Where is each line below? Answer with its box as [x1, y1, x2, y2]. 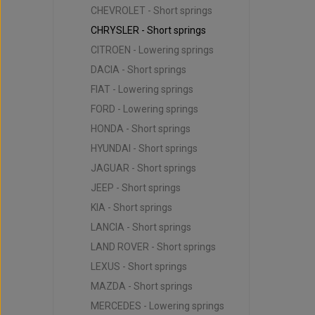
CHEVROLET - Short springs [90, 5, 212, 16]
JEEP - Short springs [90, 182, 181, 193]
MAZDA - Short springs [90, 281, 193, 292]
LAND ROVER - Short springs [90, 241, 216, 252]
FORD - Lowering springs [90, 103, 198, 115]
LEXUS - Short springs [90, 261, 187, 272]
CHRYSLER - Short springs [90, 25, 206, 36]
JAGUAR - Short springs [90, 162, 196, 174]
